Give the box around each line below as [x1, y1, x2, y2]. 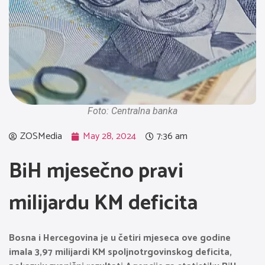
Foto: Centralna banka [88, 105, 177, 117]
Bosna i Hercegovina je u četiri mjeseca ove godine [9, 230, 231, 246]
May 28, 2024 [83, 128, 136, 144]
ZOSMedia [20, 128, 62, 144]
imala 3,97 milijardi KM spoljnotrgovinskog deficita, [9, 244, 232, 260]
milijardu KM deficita [9, 186, 198, 221]
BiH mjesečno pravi [9, 154, 183, 189]
